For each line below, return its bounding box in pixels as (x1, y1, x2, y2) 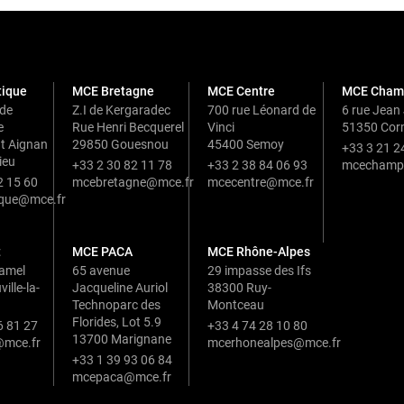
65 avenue (72, 263, 131, 279)
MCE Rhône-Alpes (207, 244, 310, 260)
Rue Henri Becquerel (72, 120, 185, 135)
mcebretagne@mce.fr (72, 175, 195, 190)
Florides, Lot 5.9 (72, 315, 162, 330)
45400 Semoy (207, 137, 284, 152)
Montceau (207, 298, 264, 313)
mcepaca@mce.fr (72, 370, 172, 385)
